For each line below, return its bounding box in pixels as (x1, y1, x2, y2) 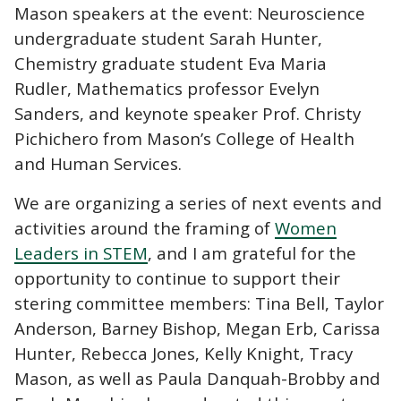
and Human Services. (14, 151, 182, 175)
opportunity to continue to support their (14, 266, 340, 289)
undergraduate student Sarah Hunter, (14, 26, 322, 49)
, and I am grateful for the (148, 241, 356, 264)
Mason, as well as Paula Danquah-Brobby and (14, 366, 380, 389)
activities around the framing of (14, 216, 275, 239)
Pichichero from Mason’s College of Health (14, 126, 354, 149)
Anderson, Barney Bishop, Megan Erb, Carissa (14, 316, 380, 339)
